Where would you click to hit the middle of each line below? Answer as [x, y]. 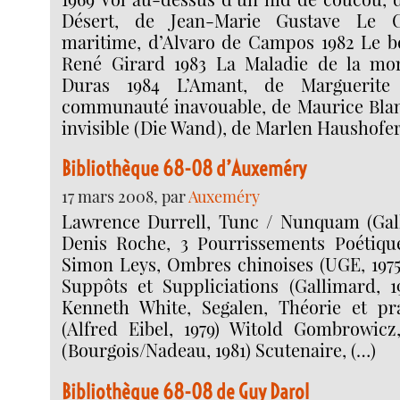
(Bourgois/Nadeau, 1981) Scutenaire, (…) [219, 350]
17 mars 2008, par [125, 197]
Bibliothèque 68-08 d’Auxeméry [184, 169]
